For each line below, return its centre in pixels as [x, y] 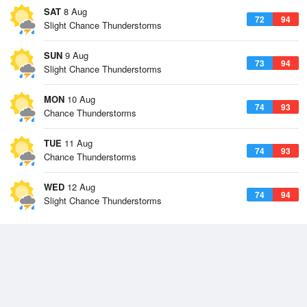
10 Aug [80, 99]
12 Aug [80, 187]
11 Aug [77, 143]
